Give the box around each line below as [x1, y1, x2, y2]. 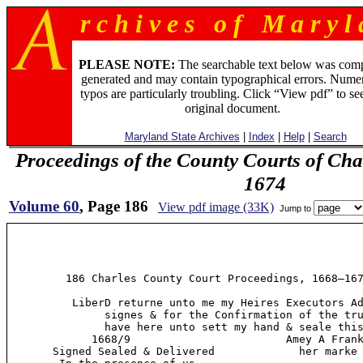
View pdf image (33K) [158, 200, 274, 214]
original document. [184, 101, 280, 115]
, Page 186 [79, 198, 148, 215]
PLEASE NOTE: [78, 58, 175, 71]
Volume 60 [9, 198, 79, 215]
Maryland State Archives [124, 130, 240, 143]
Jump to [277, 203, 314, 213]
